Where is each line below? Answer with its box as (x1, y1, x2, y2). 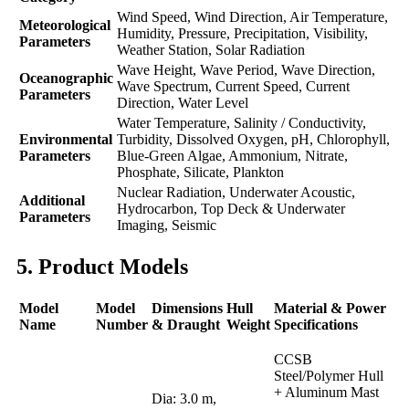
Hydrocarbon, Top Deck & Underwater (117, 200, 345, 216)
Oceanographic (19, 69, 113, 86)
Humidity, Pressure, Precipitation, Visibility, (117, 25, 368, 41)
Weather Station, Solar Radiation (117, 41, 305, 58)
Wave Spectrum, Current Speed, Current (117, 78, 350, 94)
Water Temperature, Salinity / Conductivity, (117, 114, 366, 131)
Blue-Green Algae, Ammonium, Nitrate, (117, 147, 348, 163)
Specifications (274, 316, 358, 332)
